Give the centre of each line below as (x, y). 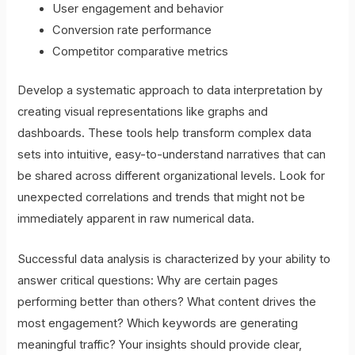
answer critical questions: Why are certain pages (148, 280)
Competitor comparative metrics (141, 52)
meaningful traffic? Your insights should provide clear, (160, 344)
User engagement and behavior (138, 9)
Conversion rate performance (132, 31)
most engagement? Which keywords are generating (158, 323)
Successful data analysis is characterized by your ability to (174, 259)
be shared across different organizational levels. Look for (172, 176)
